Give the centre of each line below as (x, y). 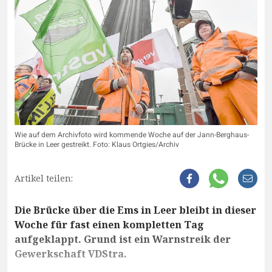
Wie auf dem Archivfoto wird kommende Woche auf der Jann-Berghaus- (132, 134)
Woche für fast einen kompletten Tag (109, 224)
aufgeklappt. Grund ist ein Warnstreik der (123, 239)
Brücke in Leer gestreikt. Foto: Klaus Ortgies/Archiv (97, 144)
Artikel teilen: (44, 178)
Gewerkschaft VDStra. (71, 253)
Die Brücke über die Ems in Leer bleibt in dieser (135, 210)
